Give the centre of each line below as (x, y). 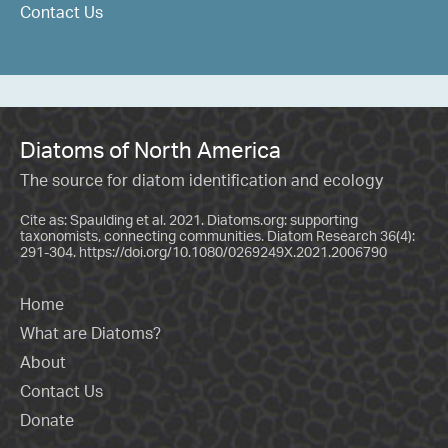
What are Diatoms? (90, 333)
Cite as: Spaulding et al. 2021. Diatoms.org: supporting (189, 220)
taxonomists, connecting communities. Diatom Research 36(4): (217, 236)
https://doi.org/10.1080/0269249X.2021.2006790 (233, 252)
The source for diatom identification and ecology (201, 180)
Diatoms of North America (150, 150)
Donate (47, 419)
